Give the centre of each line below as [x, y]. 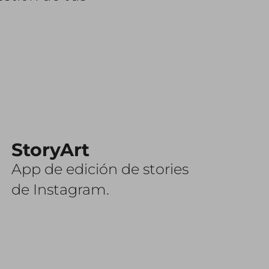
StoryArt [51, 150]
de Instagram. [61, 189]
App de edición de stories [100, 169]
